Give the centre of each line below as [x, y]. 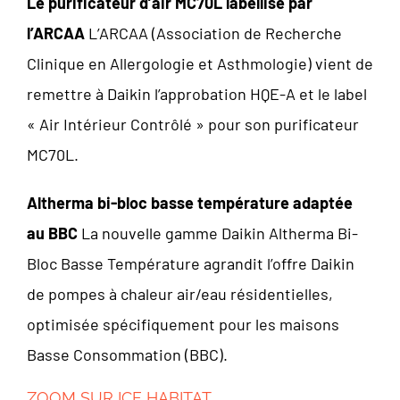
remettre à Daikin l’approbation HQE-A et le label [197, 94]
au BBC [52, 233]
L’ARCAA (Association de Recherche [213, 33]
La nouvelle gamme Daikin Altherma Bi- [218, 233]
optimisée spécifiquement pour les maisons [183, 324]
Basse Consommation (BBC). [127, 354]
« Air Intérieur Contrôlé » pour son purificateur [193, 124]
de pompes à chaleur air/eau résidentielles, [180, 294]
